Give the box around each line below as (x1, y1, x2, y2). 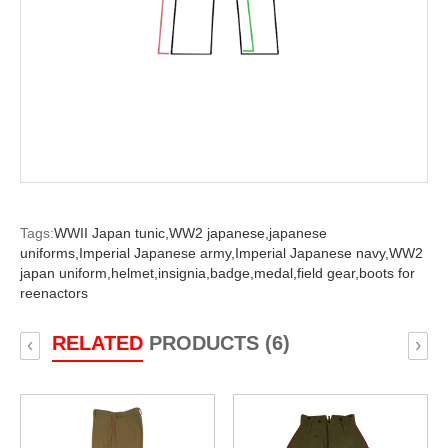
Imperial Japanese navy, (234, 245, 389, 262)
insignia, (157, 265, 210, 282)
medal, (253, 265, 297, 282)
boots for (358, 265, 415, 282)
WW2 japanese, (168, 225, 269, 242)
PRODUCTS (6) (142, 332, 290, 355)
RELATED (51, 332, 143, 355)
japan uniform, (19, 265, 111, 282)
